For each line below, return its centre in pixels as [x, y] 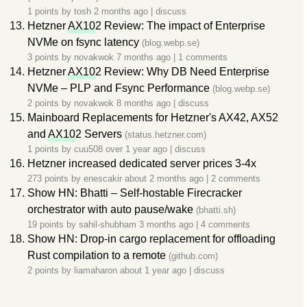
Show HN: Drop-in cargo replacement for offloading [151, 239]
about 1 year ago [155, 270]
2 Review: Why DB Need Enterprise [182, 72]
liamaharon [96, 270]
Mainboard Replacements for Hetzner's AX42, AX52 [153, 118]
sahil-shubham [108, 224]
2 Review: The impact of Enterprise [180, 26]
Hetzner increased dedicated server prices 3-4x [142, 163]
